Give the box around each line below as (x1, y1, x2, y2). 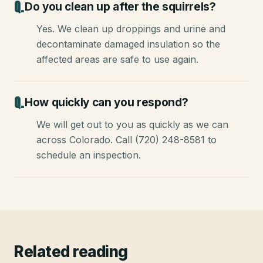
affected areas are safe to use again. (36, 53, 198, 66)
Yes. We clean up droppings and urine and (36, 23, 225, 35)
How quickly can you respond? (24, 96, 188, 110)
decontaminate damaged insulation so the (36, 38, 220, 50)
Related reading (14, 242, 128, 261)
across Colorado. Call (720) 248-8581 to (36, 134, 217, 146)
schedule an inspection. (36, 149, 141, 161)
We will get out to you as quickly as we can (36, 119, 228, 131)
